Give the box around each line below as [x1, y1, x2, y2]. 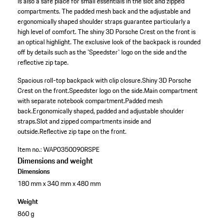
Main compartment [144, 85, 198, 96]
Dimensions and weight [17, 155, 93, 167]
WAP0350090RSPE [43, 144, 100, 155]
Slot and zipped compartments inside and [36, 116, 151, 127]
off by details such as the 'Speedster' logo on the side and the [17, 47, 187, 58]
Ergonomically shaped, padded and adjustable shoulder [32, 106, 184, 117]
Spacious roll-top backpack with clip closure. [17, 75, 142, 86]
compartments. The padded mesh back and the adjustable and [17, 6, 190, 17]
